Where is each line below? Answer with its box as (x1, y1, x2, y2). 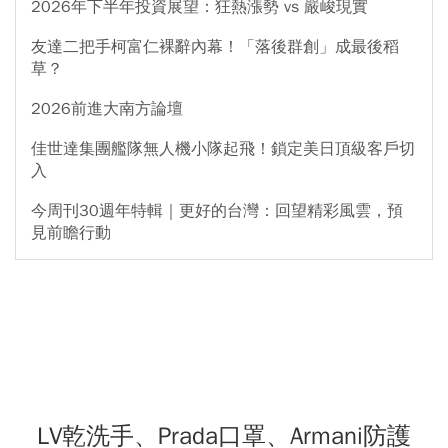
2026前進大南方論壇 (31, 99, 183, 120)
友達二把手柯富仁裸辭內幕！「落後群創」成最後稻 (31, 37, 399, 58)
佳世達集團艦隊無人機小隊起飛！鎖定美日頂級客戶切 (31, 139, 415, 160)
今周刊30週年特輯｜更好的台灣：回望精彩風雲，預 (31, 201, 403, 222)
